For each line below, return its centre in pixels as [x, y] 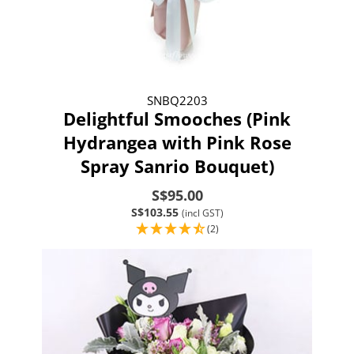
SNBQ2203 [177, 100]
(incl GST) [202, 213]
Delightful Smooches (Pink [177, 118]
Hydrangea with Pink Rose [177, 142]
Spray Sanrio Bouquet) [177, 166]
